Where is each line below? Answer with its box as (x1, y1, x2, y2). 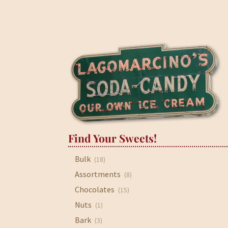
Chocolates (75, 184, 115, 194)
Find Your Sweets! (68, 131, 157, 146)
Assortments (75, 168, 121, 179)
